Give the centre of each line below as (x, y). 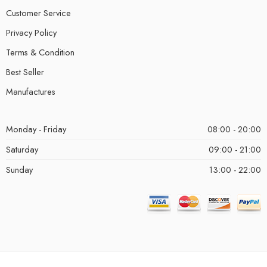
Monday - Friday (36, 129)
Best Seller (25, 72)
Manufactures (31, 91)
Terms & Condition (40, 52)
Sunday (19, 169)
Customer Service (38, 13)
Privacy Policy (31, 32)
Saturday (22, 149)
